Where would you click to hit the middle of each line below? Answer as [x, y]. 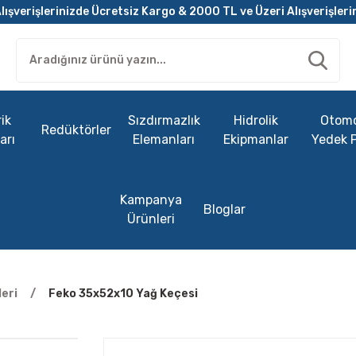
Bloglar [224, 209]
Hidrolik [256, 120]
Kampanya [151, 200]
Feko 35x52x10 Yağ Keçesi [123, 294]
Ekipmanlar [256, 139]
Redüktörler [76, 130]
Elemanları [164, 139]
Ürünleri [151, 219]
